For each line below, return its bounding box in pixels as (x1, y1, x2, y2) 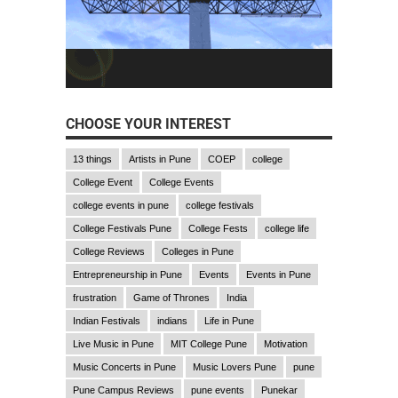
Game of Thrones (133, 291, 210, 303)
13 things (73, 153, 112, 164)
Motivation (264, 338, 307, 349)
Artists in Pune (129, 153, 191, 164)
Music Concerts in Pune (73, 361, 176, 372)
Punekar (261, 384, 298, 395)
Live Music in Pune (73, 338, 154, 349)
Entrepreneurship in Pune (73, 268, 182, 280)
